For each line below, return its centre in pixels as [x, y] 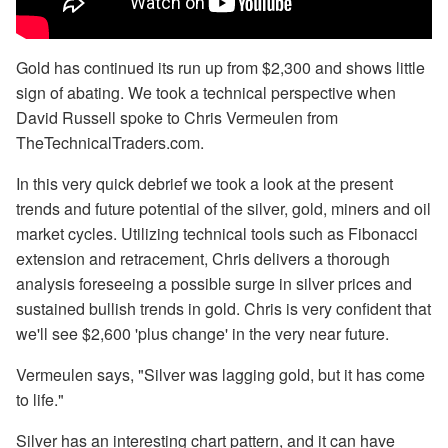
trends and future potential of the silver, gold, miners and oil [223, 208]
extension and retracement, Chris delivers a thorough [203, 258]
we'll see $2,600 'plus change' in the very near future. [202, 333]
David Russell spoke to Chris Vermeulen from [177, 117]
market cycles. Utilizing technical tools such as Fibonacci [217, 233]
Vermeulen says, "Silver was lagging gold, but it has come [220, 374]
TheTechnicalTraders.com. [110, 142]
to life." [40, 399]
